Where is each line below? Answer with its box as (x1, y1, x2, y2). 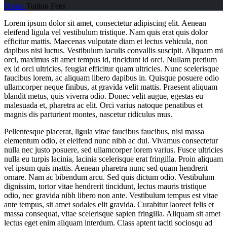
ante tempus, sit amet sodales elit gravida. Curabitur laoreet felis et (4, 200, 214, 209)
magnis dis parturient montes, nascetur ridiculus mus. (4, 109, 172, 119)
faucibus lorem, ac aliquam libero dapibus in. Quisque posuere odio (4, 73, 219, 82)
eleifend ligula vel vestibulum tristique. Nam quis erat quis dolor (4, 27, 208, 36)
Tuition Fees (26, 1, 65, 10)
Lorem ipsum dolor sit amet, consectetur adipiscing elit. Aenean (4, 18, 206, 27)
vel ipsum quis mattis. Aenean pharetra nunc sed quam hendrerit (4, 163, 208, 172)
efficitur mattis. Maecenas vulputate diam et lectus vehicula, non (4, 36, 208, 46)
